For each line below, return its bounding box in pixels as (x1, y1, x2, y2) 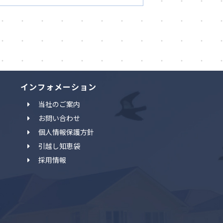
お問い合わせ (38, 113, 81, 123)
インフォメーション (20, 81, 97, 93)
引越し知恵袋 (38, 141, 81, 151)
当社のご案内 (38, 99, 81, 109)
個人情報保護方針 (38, 127, 95, 137)
